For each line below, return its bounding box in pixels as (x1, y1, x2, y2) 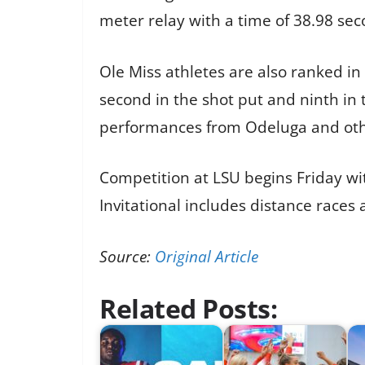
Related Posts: (99, 291, 277, 327)
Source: (99, 245, 155, 267)
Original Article (155, 245, 258, 267)
